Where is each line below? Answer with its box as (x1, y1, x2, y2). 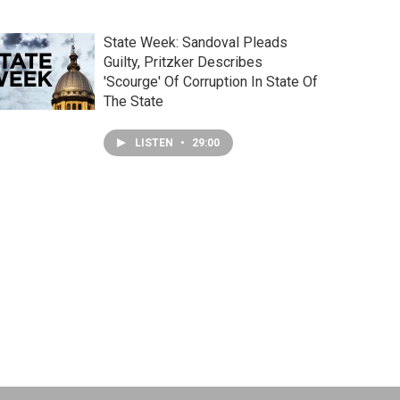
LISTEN (134, 137, 176, 150)
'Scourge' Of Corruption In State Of (103, 73, 318, 91)
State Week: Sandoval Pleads (103, 34, 287, 52)
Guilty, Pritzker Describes (103, 54, 262, 71)
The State (103, 93, 163, 111)
